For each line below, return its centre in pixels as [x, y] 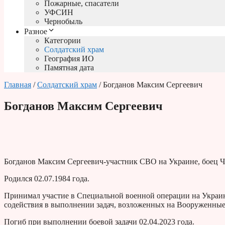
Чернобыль [63, 22]
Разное [36, 32]
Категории [63, 41]
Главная [18, 85]
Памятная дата [69, 68]
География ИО [69, 59]
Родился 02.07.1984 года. [47, 179]
